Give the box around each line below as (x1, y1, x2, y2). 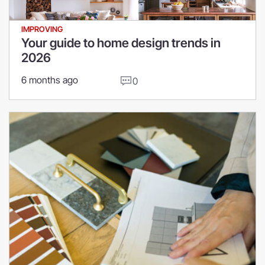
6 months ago (21, 74, 78, 86)
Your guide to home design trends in (21, 35, 221, 51)
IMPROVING (21, 24, 63, 34)
